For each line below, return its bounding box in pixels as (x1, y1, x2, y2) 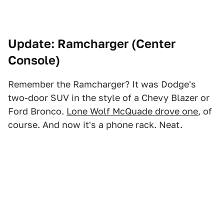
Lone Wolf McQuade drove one (66, 106, 198, 116)
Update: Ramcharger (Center (8, 36, 175, 51)
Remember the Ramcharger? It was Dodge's (8, 79, 196, 89)
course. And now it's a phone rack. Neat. (8, 119, 182, 130)
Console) (8, 53, 60, 67)
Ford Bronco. (8, 106, 66, 116)
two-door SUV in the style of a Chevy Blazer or (8, 92, 209, 103)
